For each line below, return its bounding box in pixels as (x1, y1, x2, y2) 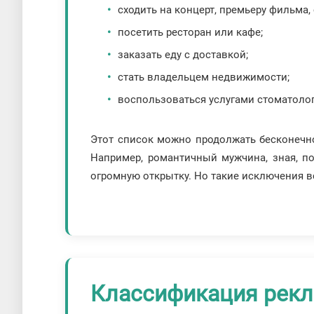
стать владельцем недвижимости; (118, 71, 290, 84)
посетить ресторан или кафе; (118, 26, 264, 39)
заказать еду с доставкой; (118, 48, 249, 62)
